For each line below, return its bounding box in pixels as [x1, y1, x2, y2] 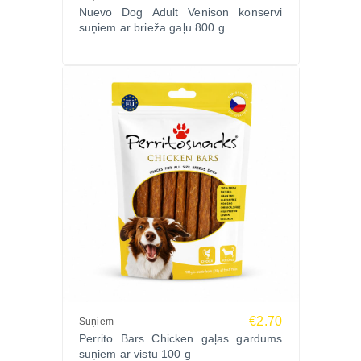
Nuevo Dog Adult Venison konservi [78, 6, 283, 19]
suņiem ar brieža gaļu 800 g [78, 21, 225, 34]
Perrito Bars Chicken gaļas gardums [78, 332, 283, 345]
